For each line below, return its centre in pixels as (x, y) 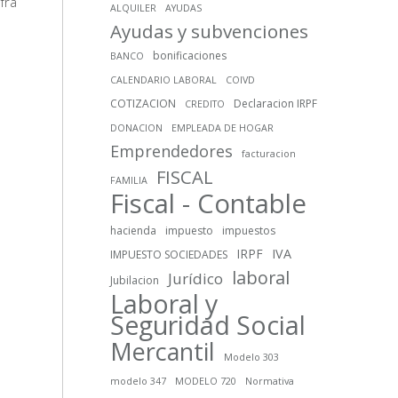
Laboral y (164, 304)
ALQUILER (134, 8)
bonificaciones (190, 56)
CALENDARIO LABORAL (164, 80)
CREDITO (205, 104)
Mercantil (163, 352)
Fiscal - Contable (209, 204)
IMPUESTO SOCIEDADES (169, 255)
